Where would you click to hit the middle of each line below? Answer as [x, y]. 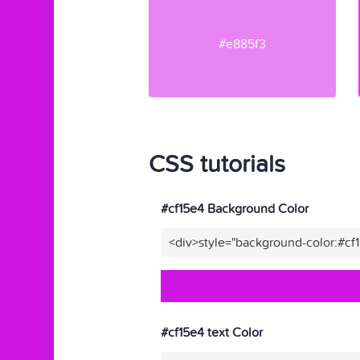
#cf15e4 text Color [212, 333]
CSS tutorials [217, 165]
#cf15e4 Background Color [235, 209]
